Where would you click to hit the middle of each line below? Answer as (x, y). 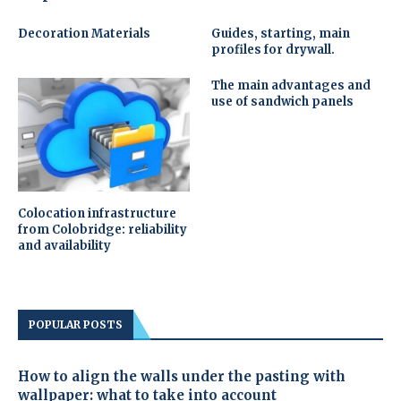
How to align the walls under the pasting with (182, 377)
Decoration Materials (84, 33)
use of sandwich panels (283, 101)
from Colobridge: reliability (102, 230)
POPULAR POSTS (76, 325)
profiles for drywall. (273, 49)
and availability (64, 246)
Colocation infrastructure (97, 214)
